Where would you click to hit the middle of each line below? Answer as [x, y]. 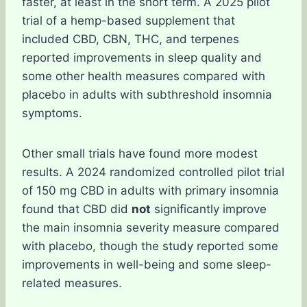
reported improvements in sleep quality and [142, 58]
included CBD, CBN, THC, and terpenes [131, 39]
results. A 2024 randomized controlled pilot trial [153, 172]
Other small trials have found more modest [140, 153]
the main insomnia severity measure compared [151, 228]
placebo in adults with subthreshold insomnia [147, 95]
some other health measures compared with [144, 76]
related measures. [72, 283]
